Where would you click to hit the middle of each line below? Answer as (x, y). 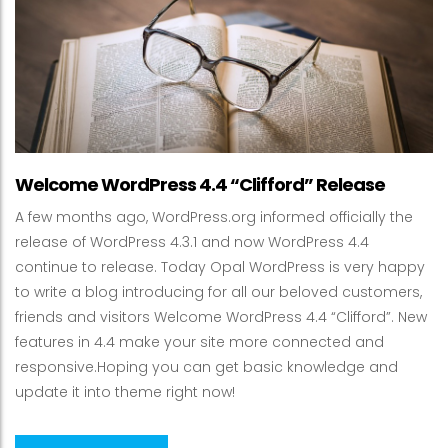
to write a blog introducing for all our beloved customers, (218, 292)
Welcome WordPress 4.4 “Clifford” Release (200, 185)
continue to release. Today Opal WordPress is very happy (220, 267)
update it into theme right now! (125, 392)
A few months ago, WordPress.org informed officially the (214, 217)
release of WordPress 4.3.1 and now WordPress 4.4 (192, 242)
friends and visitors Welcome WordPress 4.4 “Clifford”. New (221, 317)
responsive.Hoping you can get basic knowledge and (206, 367)
